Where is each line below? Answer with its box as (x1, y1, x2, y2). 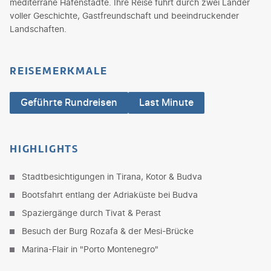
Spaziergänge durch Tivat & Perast (22, 207, 161, 218)
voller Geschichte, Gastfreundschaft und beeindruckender (10, 10, 239, 21)
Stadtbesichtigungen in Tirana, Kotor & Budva (22, 171, 202, 181)
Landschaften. (10, 23, 67, 34)
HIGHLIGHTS (10, 141, 79, 156)
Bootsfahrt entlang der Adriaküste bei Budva (22, 189, 198, 200)
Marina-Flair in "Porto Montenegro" (22, 243, 158, 254)
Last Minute (139, 96, 194, 109)
